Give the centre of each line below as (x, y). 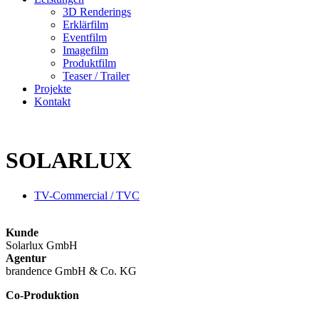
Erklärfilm (85, 25)
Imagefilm (85, 50)
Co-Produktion (42, 295)
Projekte (53, 89)
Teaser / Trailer (96, 76)
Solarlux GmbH (42, 245)
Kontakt (52, 101)
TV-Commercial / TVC (87, 195)
